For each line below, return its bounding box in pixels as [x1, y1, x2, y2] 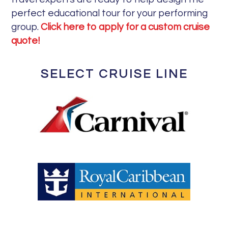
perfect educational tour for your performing [11, 8, 208, 18]
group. [11, 21, 41, 32]
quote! [11, 35, 41, 46]
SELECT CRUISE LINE [40, 67, 188, 80]
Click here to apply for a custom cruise [41, 21, 210, 32]
